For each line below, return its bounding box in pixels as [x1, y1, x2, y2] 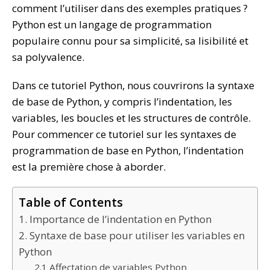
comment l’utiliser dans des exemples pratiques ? [12, 1, 248, 16]
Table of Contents [19, 194, 123, 211]
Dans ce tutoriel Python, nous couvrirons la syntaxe [12, 78, 254, 93]
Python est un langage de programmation [12, 17, 212, 32]
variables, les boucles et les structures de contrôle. [12, 111, 251, 125]
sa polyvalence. [12, 50, 84, 64]
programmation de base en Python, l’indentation [12, 143, 243, 158]
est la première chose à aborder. [12, 160, 166, 174]
